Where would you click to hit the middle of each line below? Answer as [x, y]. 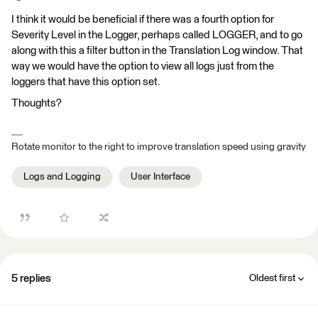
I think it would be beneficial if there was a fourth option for [143, 20]
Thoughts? [38, 103]
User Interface [160, 177]
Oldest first [272, 278]
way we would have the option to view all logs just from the [143, 66]
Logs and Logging [62, 177]
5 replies [31, 279]
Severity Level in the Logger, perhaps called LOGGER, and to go [157, 35]
